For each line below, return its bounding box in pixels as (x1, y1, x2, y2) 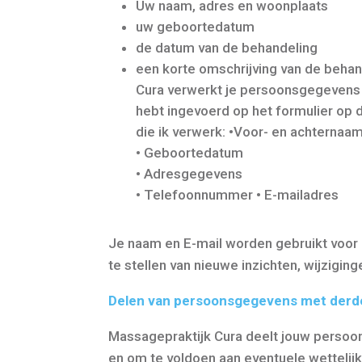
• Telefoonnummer (136, 186, 257, 203)
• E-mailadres (256, 186, 339, 203)
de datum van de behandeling (136, 39, 318, 56)
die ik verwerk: (136, 123, 229, 140)
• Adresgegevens (136, 165, 243, 182)
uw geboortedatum (136, 18, 255, 35)
